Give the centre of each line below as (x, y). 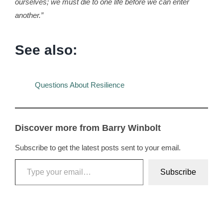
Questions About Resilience (79, 85)
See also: (46, 50)
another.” (29, 15)
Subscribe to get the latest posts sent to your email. (98, 147)
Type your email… (27, 158)
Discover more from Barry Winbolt (88, 128)
